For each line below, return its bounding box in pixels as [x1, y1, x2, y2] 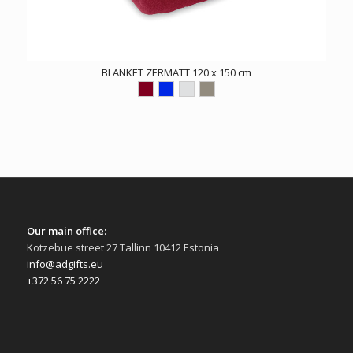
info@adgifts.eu [26, 256, 103, 271]
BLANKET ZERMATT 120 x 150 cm [101, 65, 251, 80]
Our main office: [26, 223, 106, 238]
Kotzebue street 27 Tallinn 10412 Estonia [26, 240, 219, 255]
